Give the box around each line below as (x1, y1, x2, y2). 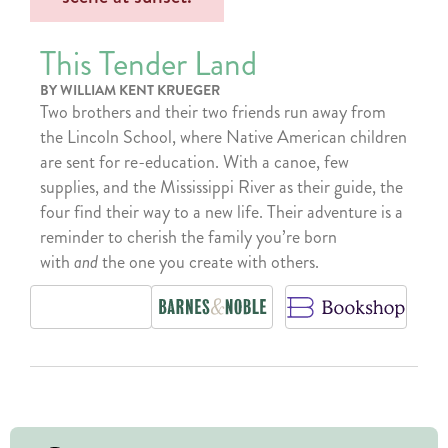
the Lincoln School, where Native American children (40, 123, 407, 150)
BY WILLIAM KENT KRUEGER (40, 79, 220, 100)
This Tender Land (40, 39, 257, 88)
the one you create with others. (98, 248, 319, 275)
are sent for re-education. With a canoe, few (40, 148, 349, 175)
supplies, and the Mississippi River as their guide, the (40, 173, 403, 200)
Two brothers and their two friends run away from (40, 98, 386, 125)
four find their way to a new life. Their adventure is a (40, 198, 403, 225)
